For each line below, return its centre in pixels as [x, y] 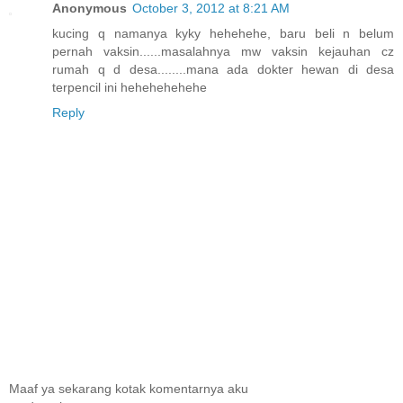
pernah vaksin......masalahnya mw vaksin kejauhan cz [223, 51]
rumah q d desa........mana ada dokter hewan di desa [223, 69]
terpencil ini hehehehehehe [130, 87]
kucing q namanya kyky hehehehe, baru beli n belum [223, 33]
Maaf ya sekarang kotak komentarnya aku [129, 389]
